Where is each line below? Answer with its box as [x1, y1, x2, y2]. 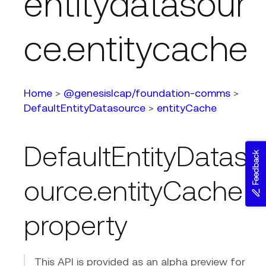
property [24, 209, 128, 242]
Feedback [250, 150, 260, 185]
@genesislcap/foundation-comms [64, 87, 230, 100]
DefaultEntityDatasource [24, 102, 145, 115]
